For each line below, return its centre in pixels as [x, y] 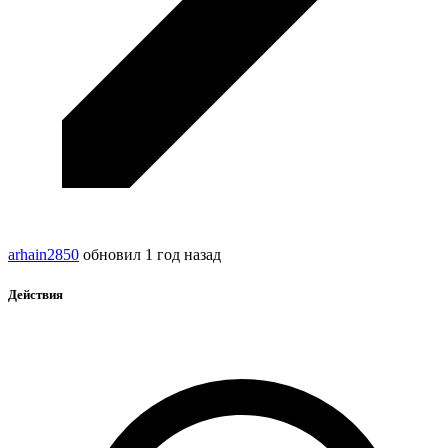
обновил [112, 255]
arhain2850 [43, 255]
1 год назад [183, 255]
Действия [35, 294]
